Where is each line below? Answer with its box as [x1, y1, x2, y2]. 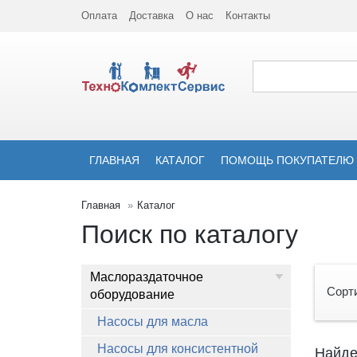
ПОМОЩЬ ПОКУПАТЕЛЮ [221, 154, 354, 167]
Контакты [226, 10, 270, 22]
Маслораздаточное [90, 270, 203, 284]
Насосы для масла [97, 315, 208, 328]
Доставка [129, 10, 174, 22]
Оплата [81, 10, 117, 22]
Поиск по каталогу [81, 220, 298, 249]
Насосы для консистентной [97, 342, 258, 355]
